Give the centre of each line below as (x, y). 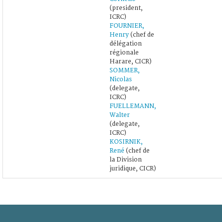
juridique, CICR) (133, 168)
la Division (126, 160)
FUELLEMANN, (133, 106)
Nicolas (121, 79)
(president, (126, 8)
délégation (126, 44)
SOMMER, (125, 70)
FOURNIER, (127, 26)
